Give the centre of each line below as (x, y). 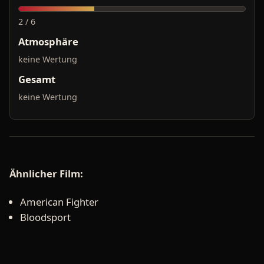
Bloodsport (45, 217)
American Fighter (59, 202)
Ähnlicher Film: (46, 174)
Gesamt (37, 79)
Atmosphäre (48, 42)
